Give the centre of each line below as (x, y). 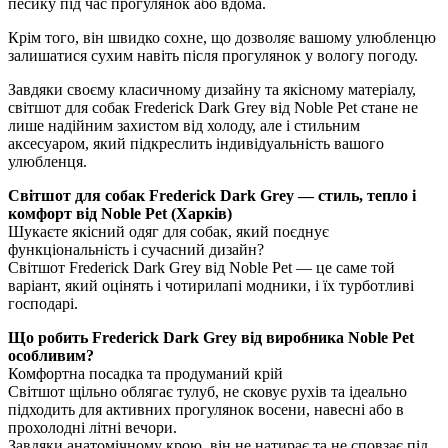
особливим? (51, 355)
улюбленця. (47, 161)
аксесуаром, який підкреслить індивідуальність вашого (196, 143)
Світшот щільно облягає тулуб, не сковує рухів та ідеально (207, 391)
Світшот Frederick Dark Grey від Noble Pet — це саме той (201, 267)
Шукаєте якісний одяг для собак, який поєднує (168, 231)
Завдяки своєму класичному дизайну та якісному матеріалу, (212, 89)
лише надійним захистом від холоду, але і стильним (184, 125)
